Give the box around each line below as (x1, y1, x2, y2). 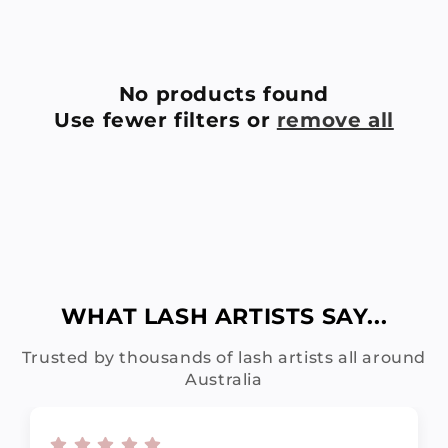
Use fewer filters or (54, 108, 277, 133)
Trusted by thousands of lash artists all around (21, 348, 427, 368)
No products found (118, 82, 330, 107)
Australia (185, 370, 263, 390)
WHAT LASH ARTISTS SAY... (60, 303, 388, 331)
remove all (276, 108, 394, 133)
